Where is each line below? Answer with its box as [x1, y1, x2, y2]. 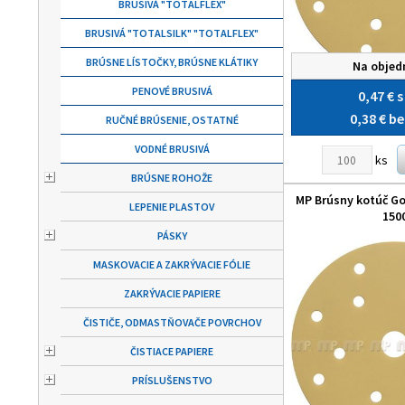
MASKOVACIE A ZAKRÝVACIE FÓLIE [93, 258, 250, 271]
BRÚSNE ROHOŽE [131, 171, 212, 184]
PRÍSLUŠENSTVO [131, 373, 212, 387]
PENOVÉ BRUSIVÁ [131, 84, 212, 98]
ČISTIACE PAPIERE [130, 344, 213, 358]
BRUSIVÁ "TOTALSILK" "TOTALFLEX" [85, 26, 259, 40]
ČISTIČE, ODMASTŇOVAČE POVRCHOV [82, 316, 261, 329]
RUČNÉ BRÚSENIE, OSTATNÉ [105, 113, 239, 127]
